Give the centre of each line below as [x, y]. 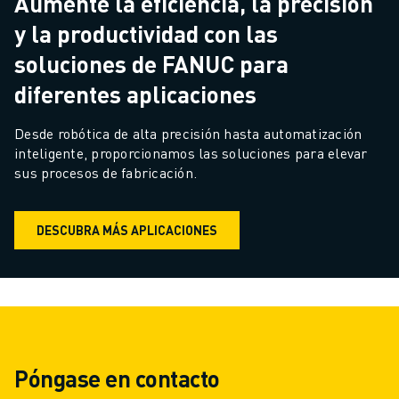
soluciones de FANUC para [151, 63]
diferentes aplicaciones [135, 94]
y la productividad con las [146, 33]
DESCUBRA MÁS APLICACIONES [127, 230]
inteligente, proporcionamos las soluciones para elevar [191, 152]
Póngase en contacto [117, 378]
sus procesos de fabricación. [106, 172]
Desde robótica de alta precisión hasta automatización [188, 133]
